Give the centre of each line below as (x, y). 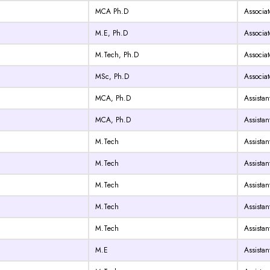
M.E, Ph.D (111, 33)
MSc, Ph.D (112, 77)
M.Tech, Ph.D (117, 55)
